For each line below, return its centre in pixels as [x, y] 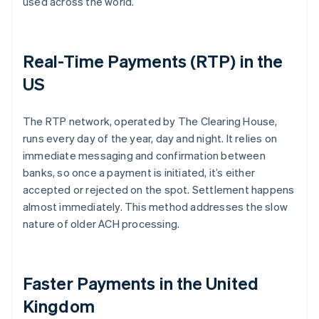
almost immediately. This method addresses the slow [156, 207]
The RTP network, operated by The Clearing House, [150, 121]
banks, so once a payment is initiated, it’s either [139, 173]
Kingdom [59, 306]
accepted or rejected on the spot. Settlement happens [159, 190]
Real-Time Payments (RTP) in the [153, 61]
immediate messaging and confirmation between [144, 156]
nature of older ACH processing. [101, 224]
